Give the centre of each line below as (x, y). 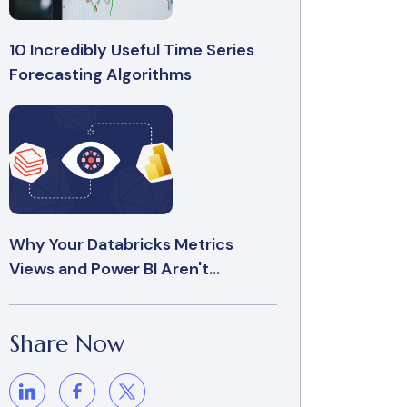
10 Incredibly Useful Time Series (132, 50)
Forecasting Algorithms (101, 74)
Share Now (68, 343)
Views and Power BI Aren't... (115, 269)
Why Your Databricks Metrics (122, 244)
